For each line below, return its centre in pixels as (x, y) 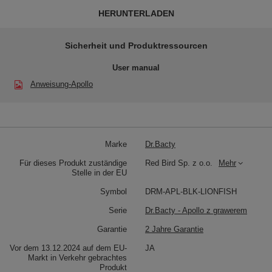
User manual (136, 67)
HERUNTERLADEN (136, 13)
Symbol (114, 191)
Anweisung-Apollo (62, 84)
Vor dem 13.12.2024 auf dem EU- (68, 248)
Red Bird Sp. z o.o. (179, 163)
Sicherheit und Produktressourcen (136, 45)
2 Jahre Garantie (174, 229)
